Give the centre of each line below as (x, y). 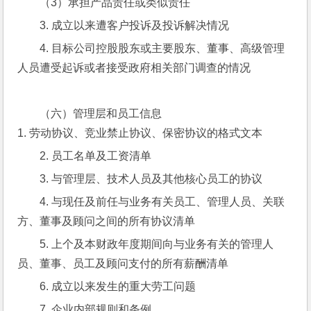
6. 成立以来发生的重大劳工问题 (118, 286)
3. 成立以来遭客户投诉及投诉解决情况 (135, 25)
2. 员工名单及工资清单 (96, 156)
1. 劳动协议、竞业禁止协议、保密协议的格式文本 (140, 133)
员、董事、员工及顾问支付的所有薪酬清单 (123, 263)
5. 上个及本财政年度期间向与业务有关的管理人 (157, 244)
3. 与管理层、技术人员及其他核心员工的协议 (151, 179)
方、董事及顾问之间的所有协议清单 (107, 221)
